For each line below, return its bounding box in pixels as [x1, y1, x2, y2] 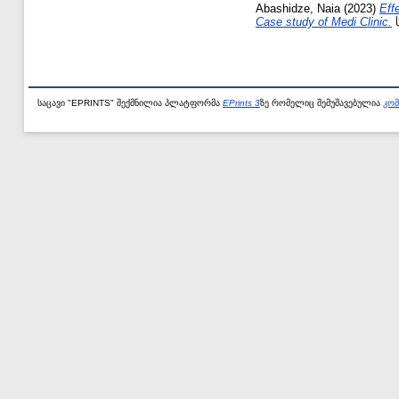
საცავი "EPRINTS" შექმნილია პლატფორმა [37, 97, 223, 108]
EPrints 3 [223, 97, 260, 108]
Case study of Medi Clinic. [256, 14, 392, 28]
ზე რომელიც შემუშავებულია [260, 97, 383, 108]
